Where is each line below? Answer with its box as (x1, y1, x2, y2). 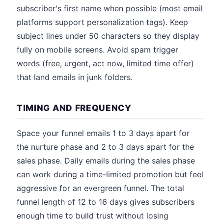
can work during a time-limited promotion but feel (17, 169, 203, 179)
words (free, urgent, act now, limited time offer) (17, 58, 194, 68)
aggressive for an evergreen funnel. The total (17, 183, 184, 193)
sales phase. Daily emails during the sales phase (17, 156, 195, 165)
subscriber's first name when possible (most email (17, 3, 203, 13)
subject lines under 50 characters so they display (17, 31, 199, 41)
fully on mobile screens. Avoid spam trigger (17, 45, 178, 55)
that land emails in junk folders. (17, 72, 133, 82)
